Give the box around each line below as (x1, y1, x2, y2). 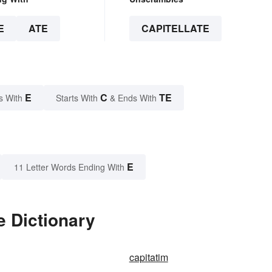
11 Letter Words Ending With (14, 161, 124, 174)
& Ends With (107, 92, 159, 104)
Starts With (56, 92, 100, 104)
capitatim (129, 250, 168, 265)
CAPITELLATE (141, 21, 209, 36)
